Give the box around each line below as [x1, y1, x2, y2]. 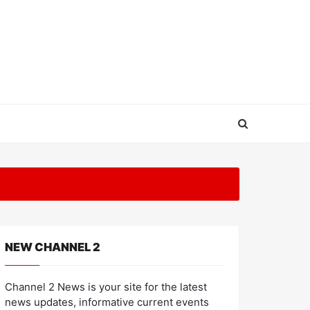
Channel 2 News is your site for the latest [5, 280, 207, 293]
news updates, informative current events [5, 295, 209, 309]
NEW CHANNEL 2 [5, 240, 100, 254]
